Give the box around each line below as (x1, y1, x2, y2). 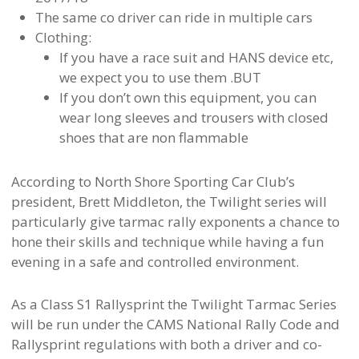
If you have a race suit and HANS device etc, (58, 48, 333, 67)
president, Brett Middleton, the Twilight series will (10, 192, 327, 212)
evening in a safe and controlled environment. (10, 252, 299, 272)
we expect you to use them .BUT (58, 68, 261, 87)
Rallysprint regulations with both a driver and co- (10, 335, 322, 354)
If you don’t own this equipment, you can (58, 88, 317, 107)
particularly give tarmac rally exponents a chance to (10, 212, 340, 232)
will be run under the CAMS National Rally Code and (10, 315, 340, 334)
